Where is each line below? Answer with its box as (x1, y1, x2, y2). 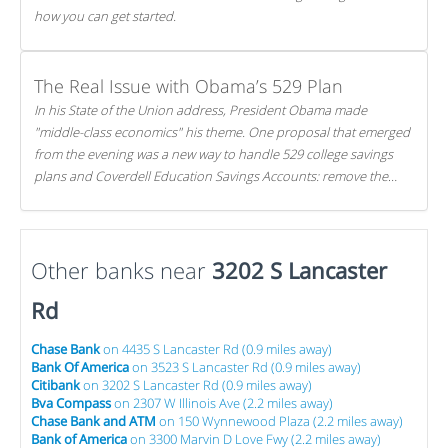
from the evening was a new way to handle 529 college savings (34, 145, 393, 163)
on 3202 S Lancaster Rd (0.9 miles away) (80, 376, 312, 394)
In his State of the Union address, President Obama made (34, 101, 367, 119)
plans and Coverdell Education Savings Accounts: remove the (34, 167, 388, 185)
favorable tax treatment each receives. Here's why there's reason (34, 189, 404, 207)
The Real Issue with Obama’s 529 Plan (34, 74, 343, 98)
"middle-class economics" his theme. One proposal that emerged (34, 123, 410, 141)
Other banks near (31, 255, 212, 285)
